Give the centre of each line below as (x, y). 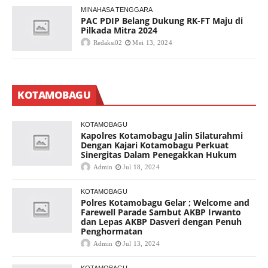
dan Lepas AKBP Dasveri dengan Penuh (161, 222)
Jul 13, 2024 (141, 244)
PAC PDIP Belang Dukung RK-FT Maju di (162, 21)
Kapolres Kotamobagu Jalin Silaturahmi (162, 136)
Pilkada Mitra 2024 (119, 31)
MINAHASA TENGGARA (117, 10)
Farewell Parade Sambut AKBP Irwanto (161, 212)
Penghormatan (112, 232)
